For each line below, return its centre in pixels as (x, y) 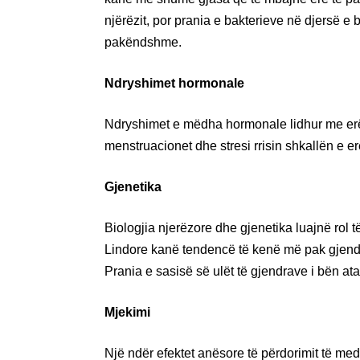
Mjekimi (127, 312)
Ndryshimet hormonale (174, 83)
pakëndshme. (143, 42)
